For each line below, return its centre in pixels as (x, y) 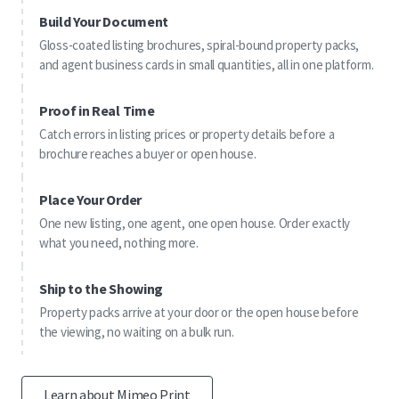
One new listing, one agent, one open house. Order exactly (195, 224)
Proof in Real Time (97, 111)
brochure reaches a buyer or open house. (148, 154)
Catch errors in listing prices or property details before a (187, 134)
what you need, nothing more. (119, 243)
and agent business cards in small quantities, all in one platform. (207, 65)
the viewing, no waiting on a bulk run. (137, 332)
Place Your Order (90, 200)
